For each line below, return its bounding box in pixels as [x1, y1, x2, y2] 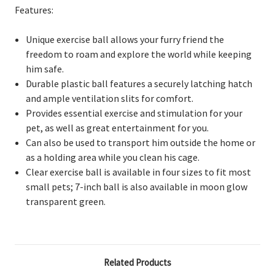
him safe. [26, 62, 64, 75]
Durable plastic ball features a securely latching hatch [26, 77, 253, 90]
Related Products [104, 256, 171, 268]
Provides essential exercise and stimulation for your [26, 106, 243, 119]
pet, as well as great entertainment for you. [26, 121, 211, 134]
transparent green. [26, 195, 106, 207]
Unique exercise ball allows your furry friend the [26, 33, 225, 45]
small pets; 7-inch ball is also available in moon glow [26, 180, 248, 193]
